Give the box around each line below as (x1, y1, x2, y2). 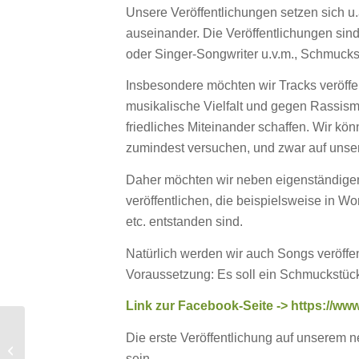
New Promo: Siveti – (28, 327, 123, 339)
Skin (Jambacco (28, 344, 103, 356)
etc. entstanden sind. (126, 214, 243, 228)
